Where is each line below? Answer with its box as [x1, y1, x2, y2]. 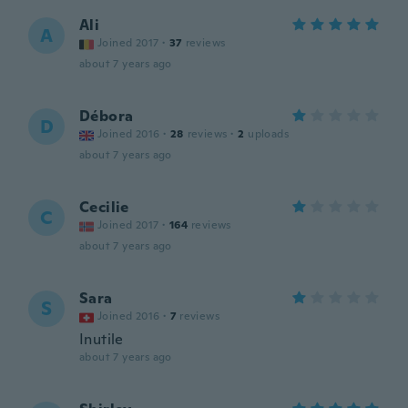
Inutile [79, 330, 124, 349]
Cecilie [79, 198, 129, 217]
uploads [248, 127, 290, 141]
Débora [79, 107, 134, 126]
